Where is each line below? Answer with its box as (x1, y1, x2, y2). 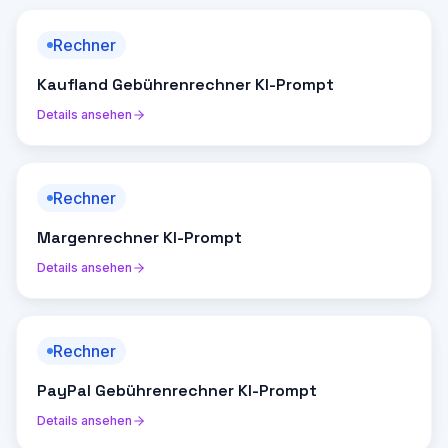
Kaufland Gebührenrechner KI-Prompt (37, 74, 334, 95)
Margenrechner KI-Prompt (37, 227, 242, 248)
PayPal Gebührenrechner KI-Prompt (37, 380, 317, 401)
